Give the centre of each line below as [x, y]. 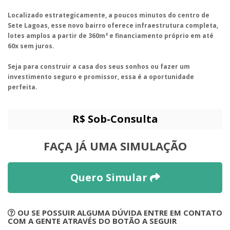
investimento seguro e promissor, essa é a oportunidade [101, 77]
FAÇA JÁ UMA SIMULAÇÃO [115, 146]
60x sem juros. [31, 46]
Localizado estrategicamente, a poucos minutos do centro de [109, 15]
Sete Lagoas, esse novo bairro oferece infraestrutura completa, [113, 26]
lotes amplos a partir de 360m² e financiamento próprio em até [111, 36]
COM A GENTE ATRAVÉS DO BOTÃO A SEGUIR [92, 221]
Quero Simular [110, 178]
